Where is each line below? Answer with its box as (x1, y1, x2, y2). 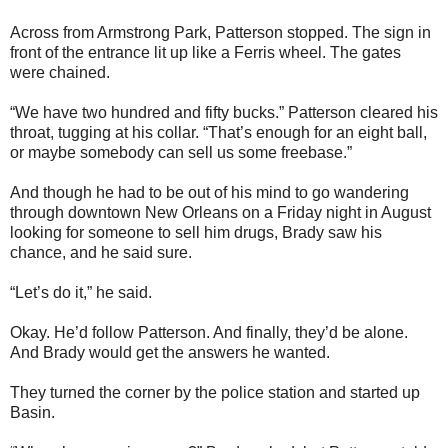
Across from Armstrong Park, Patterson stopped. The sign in (10, 23, 431, 41)
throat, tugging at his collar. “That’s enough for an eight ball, (10, 123, 427, 141)
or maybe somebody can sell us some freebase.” (10, 143, 352, 161)
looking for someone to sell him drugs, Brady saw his (10, 223, 382, 241)
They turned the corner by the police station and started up (10, 383, 420, 401)
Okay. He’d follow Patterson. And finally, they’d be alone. (10, 323, 408, 341)
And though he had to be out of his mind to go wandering (10, 183, 409, 201)
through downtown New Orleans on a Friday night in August (10, 203, 431, 221)
